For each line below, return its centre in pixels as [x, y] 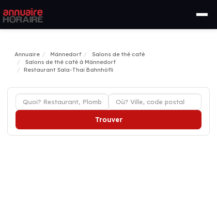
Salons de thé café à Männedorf [70, 62]
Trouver [108, 120]
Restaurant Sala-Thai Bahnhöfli [69, 70]
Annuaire [27, 54]
